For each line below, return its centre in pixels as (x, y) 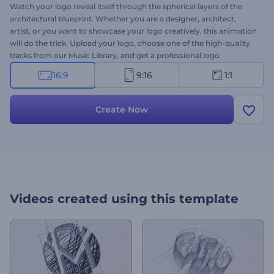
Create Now (122, 109)
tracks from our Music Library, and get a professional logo (115, 55)
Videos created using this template (124, 199)
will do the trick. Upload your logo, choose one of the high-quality (130, 43)
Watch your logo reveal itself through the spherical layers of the (126, 6)
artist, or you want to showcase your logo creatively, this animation (133, 31)
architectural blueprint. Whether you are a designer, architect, (123, 19)
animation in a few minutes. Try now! (78, 68)
